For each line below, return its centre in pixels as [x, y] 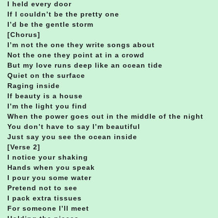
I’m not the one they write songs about [81, 45]
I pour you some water [49, 177]
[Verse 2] [24, 147]
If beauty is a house [45, 96]
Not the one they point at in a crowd [76, 55]
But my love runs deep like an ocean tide [85, 65]
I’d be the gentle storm [50, 24]
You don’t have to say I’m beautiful [74, 126]
